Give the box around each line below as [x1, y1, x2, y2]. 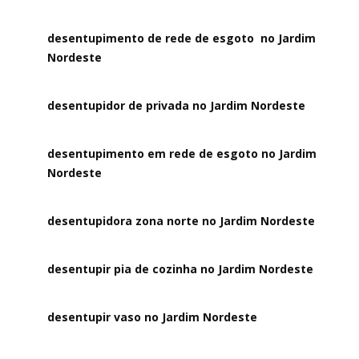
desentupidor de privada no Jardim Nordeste [47, 98, 306, 113]
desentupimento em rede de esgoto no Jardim [47, 146, 317, 161]
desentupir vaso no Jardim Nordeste [47, 309, 258, 325]
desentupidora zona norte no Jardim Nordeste [47, 213, 316, 228]
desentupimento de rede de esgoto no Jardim [47, 30, 317, 46]
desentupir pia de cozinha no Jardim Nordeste [47, 261, 314, 276]
